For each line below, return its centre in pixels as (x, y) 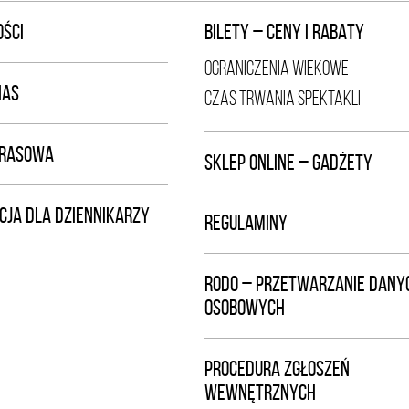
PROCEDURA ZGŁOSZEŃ (277, 369)
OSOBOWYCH (245, 308)
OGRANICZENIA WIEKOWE (277, 68)
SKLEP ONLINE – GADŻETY (288, 163)
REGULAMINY (246, 223)
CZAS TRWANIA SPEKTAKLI (283, 98)
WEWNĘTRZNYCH (260, 393)
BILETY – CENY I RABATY (284, 32)
